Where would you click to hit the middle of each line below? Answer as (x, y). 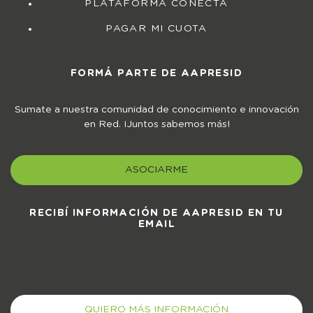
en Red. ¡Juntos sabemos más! (156, 125)
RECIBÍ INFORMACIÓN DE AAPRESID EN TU (156, 213)
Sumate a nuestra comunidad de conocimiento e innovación (156, 110)
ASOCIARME (156, 170)
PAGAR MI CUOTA (156, 29)
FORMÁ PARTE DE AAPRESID (156, 74)
